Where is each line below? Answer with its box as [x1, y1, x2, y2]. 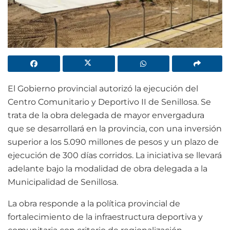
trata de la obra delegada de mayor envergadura [8, 110, 204, 121]
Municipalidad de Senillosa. [8, 177, 120, 187]
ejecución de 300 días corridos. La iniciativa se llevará [8, 150, 222, 161]
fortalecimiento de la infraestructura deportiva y [8, 212, 203, 222]
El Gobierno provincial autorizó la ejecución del [8, 84, 198, 94]
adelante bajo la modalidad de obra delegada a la [8, 164, 207, 174]
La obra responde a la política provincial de [8, 199, 180, 209]
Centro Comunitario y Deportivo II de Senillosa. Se [8, 97, 211, 107]
